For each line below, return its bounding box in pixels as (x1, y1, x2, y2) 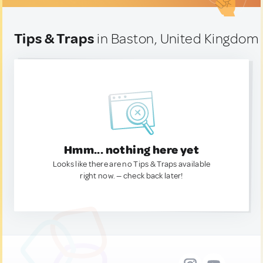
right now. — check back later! (80, 171, 183, 181)
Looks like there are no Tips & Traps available (52, 159, 211, 169)
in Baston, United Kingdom (94, 30, 259, 48)
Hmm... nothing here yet (63, 143, 200, 157)
